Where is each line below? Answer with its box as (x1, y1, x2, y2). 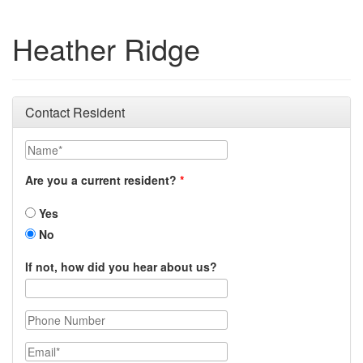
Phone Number (24, 310, 106, 326)
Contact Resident (25, 103, 125, 122)
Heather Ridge (12, 28, 200, 69)
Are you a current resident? (25, 172, 177, 188)
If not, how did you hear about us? (25, 258, 217, 275)
